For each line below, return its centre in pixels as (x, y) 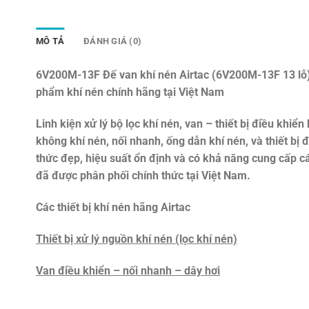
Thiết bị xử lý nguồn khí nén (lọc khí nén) (137, 239)
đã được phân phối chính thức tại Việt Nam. (143, 176)
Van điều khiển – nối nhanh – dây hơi (128, 270)
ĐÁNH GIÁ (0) (113, 41)
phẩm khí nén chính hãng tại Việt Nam (130, 92)
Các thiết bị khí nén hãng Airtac (113, 208)
